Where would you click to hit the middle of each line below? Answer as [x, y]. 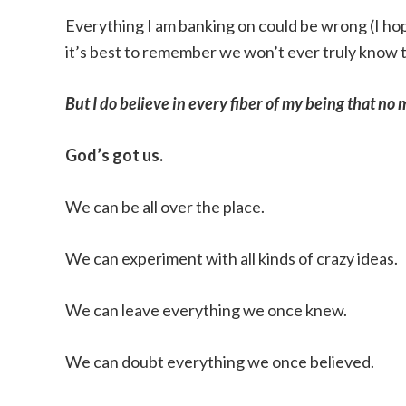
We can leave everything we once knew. [206, 310]
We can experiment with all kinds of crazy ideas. [232, 258]
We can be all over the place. [165, 207]
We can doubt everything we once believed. [220, 362]
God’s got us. [114, 155]
